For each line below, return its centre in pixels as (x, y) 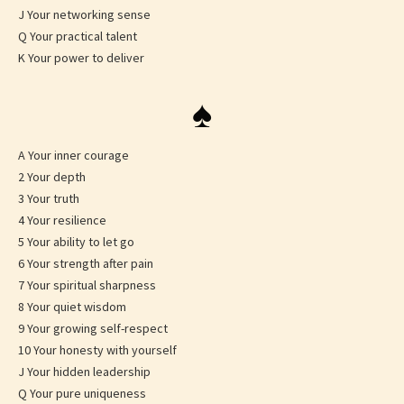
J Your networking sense (84, 15)
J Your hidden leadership (84, 372)
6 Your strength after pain (86, 264)
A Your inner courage (73, 156)
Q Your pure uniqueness (82, 394)
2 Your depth (52, 177)
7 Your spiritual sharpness (87, 285)
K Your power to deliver (81, 58)
